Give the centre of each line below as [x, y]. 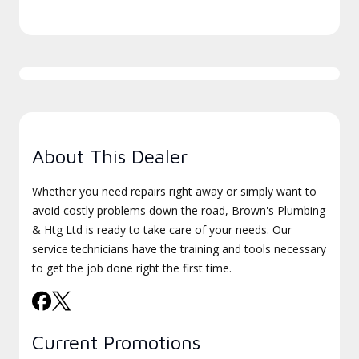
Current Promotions [116, 342]
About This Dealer [110, 156]
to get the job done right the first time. [132, 268]
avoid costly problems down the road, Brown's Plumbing [179, 210]
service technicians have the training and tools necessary [179, 249]
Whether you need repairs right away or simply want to [174, 191]
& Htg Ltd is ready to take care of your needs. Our [162, 230]
